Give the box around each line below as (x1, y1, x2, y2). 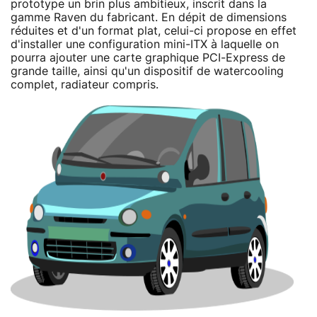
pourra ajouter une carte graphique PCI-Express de (11, 52, 285, 64)
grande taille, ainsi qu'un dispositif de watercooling (11, 65, 284, 77)
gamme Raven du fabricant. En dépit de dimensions (11, 11, 287, 23)
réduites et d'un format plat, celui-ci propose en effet (11, 25, 296, 37)
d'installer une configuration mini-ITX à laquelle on (11, 38, 279, 50)
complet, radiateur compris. (11, 79, 158, 91)
